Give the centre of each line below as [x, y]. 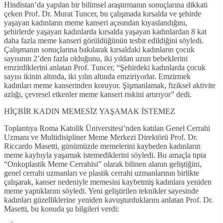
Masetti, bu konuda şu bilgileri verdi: [61, 209]
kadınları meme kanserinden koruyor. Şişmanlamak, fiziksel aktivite [110, 86]
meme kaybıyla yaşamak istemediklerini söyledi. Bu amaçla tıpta [105, 155]
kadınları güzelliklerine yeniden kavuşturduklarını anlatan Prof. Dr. [109, 200]
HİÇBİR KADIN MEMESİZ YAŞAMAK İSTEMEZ [90, 111]
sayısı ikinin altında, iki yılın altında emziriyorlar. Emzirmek [97, 77]
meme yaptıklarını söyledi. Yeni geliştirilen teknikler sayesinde [101, 191]
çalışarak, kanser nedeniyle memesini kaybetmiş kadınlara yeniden [108, 182]
